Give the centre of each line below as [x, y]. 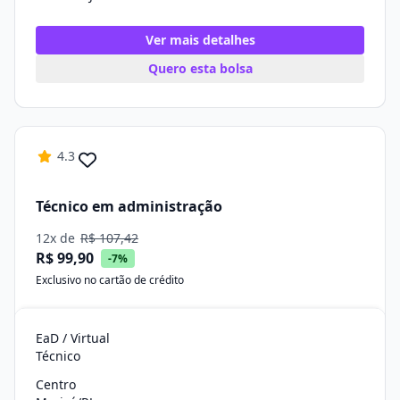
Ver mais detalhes [200, 40]
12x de [57, 238]
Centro [56, 384]
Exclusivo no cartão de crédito [110, 280]
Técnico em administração [129, 206]
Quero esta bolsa [200, 68]
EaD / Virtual [73, 338]
